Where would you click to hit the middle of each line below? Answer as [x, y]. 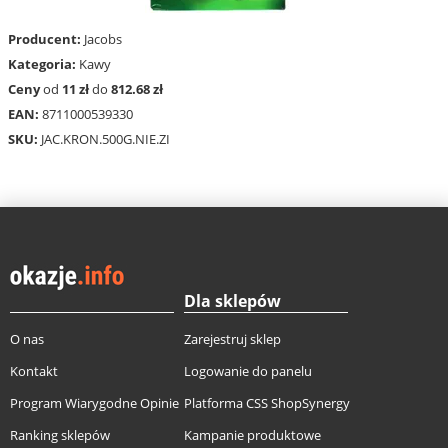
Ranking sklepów [60, 435]
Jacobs [101, 39]
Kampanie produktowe [252, 435]
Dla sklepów [232, 301]
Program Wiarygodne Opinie [94, 403]
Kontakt [34, 371]
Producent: [44, 39]
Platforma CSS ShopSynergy [267, 403]
